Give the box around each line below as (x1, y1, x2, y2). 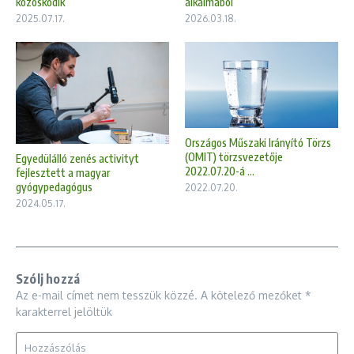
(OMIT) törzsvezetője (185, 149, 283, 164)
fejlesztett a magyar (16, 165, 110, 179)
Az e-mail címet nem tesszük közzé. (16, 288, 198, 302)
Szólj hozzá (16, 270, 81, 287)
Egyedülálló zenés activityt (16, 151, 139, 165)
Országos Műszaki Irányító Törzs (185, 135, 331, 149)
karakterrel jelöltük (16, 304, 112, 318)
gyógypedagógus (16, 179, 92, 194)
